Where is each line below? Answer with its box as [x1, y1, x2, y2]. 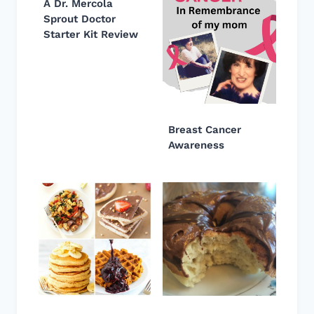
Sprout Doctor [43, 12, 116, 25]
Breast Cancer [168, 123, 241, 136]
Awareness [168, 138, 224, 151]
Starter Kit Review [43, 27, 138, 41]
